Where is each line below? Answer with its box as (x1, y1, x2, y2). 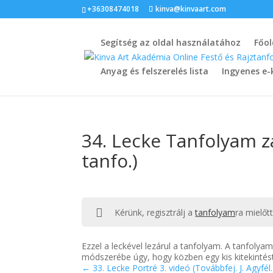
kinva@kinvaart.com (155, 4, 227, 14)
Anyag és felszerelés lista (101, 65, 209, 77)
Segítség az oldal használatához (101, 37, 241, 48)
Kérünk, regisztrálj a (115, 207, 196, 218)
